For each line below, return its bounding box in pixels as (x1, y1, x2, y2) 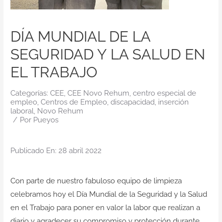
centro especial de (132, 89, 196, 98)
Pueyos (33, 115, 58, 125)
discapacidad (110, 98, 155, 107)
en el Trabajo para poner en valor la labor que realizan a (10, 203, 200, 213)
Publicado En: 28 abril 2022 (10, 146, 102, 156)
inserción (158, 98, 189, 107)
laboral (10, 107, 34, 116)
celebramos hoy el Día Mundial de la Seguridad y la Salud (10, 190, 207, 199)
